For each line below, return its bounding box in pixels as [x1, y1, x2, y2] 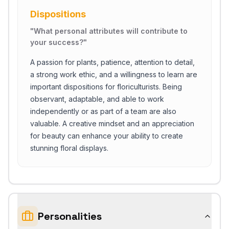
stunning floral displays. [30, 144, 108, 152]
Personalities [38, 210, 102, 223]
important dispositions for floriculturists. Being [30, 82, 182, 91]
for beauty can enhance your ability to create [30, 131, 183, 140]
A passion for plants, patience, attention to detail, [30, 58, 195, 66]
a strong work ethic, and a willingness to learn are [30, 70, 197, 79]
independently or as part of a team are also [30, 107, 176, 116]
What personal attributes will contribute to [34, 27, 188, 35]
